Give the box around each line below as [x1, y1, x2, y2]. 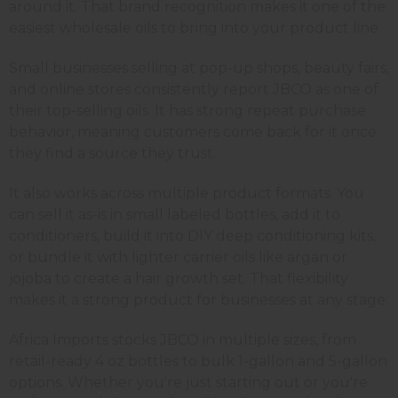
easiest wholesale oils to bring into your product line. [9, 20, 381, 37]
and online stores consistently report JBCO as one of [9, 81, 378, 99]
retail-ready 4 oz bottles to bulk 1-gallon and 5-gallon [9, 353, 387, 370]
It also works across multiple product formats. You [9, 185, 364, 203]
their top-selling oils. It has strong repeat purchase [9, 102, 366, 120]
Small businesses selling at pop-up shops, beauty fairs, [9, 60, 389, 77]
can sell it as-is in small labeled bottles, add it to [9, 206, 340, 224]
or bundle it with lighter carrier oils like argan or [9, 249, 347, 267]
